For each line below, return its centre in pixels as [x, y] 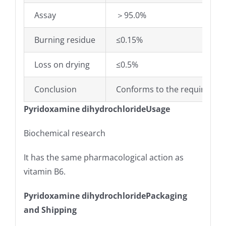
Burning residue [65, 40]
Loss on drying [62, 65]
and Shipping [50, 210]
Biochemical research [64, 133]
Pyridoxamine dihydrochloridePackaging [105, 196]
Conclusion [55, 90]
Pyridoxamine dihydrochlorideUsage [97, 109]
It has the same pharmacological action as [103, 158]
